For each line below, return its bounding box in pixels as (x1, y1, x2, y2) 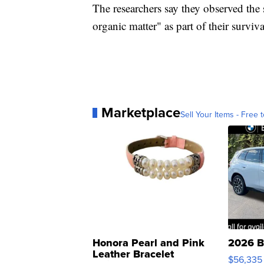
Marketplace (101, 102, 180, 123)
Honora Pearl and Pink (93, 235, 204, 251)
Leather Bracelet (93, 246, 174, 262)
